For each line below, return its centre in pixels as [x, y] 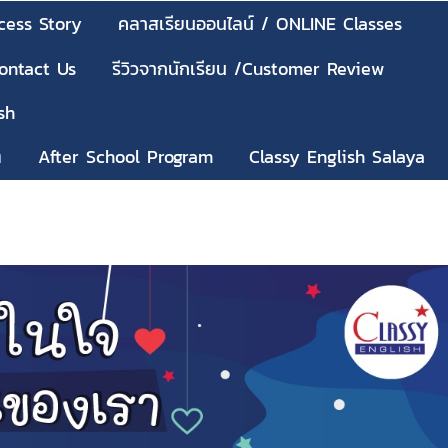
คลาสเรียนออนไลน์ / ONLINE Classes [260, 23]
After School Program [125, 157]
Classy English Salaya [337, 157]
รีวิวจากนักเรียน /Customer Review [248, 69]
